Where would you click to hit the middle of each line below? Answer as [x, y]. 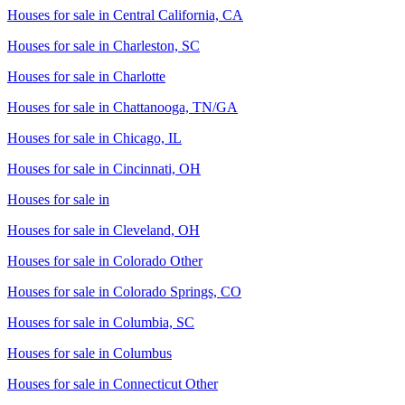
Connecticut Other [165, 384]
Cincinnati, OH [157, 169]
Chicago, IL [147, 138]
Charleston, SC [156, 46]
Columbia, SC [154, 322]
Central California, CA [178, 15]
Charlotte [139, 76]
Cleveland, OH [156, 230]
